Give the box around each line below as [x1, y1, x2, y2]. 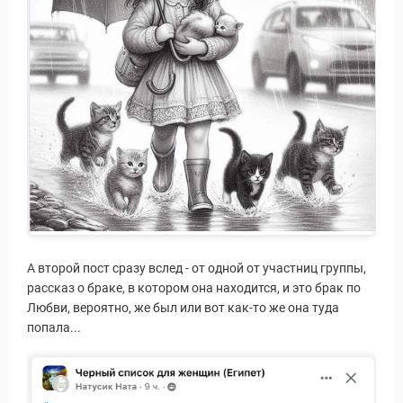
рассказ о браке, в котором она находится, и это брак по [27, 280, 361, 295]
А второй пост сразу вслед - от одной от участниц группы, [27, 260, 366, 275]
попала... [27, 319, 81, 335]
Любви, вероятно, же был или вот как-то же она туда [27, 300, 339, 315]
